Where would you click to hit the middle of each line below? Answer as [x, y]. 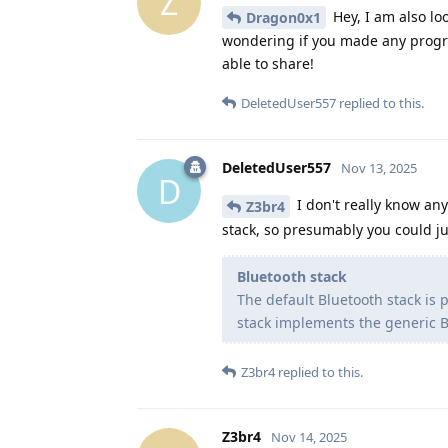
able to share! [268, 64]
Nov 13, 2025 [379, 168]
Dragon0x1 [283, 18]
